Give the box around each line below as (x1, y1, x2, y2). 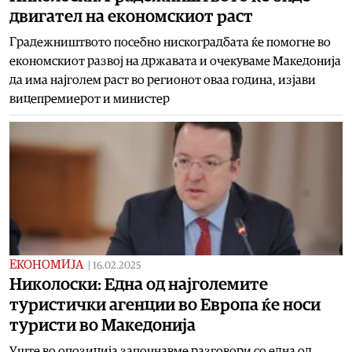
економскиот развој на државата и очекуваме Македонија (9, 54, 341, 68)
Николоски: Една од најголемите (9, 275, 268, 293)
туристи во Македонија (9, 316, 196, 334)
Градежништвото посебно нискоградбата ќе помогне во (9, 35, 331, 49)
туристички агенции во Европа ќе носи (9, 295, 321, 313)
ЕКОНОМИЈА (9, 258, 83, 271)
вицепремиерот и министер (9, 92, 170, 105)
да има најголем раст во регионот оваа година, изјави (9, 73, 316, 86)
